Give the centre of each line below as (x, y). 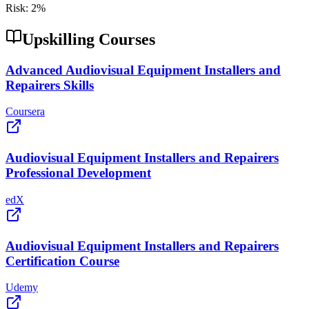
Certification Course (62, 261)
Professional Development (78, 173)
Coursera (25, 112)
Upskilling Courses (89, 39)
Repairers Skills (50, 85)
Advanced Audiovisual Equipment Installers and (143, 70)
